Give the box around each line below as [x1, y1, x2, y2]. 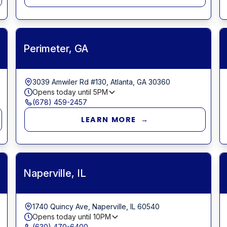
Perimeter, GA [23, 42, 88, 55]
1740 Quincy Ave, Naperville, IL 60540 [32, 202, 160, 211]
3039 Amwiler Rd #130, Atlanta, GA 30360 [32, 77, 170, 86]
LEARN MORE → [81, 114, 149, 125]
